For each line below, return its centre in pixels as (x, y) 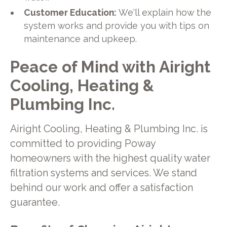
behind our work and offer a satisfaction (101, 188)
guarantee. (35, 202)
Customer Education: (71, 12)
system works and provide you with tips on (117, 25)
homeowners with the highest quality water (110, 158)
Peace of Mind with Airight (110, 67)
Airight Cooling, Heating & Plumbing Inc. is (109, 129)
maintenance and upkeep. (81, 39)
